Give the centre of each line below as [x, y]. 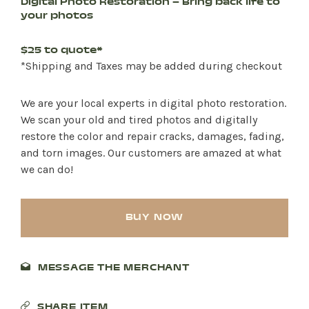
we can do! [47, 169]
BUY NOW [154, 218]
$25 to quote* [62, 51]
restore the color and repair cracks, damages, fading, [152, 136]
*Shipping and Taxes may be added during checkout [151, 66]
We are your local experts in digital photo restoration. [153, 103]
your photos [57, 16]
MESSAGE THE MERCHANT [113, 268]
